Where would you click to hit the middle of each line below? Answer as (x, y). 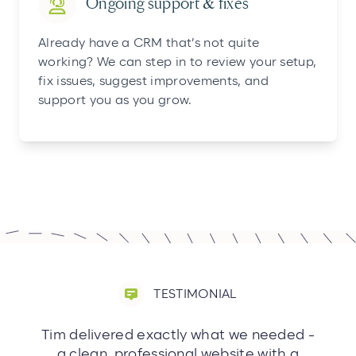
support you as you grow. (115, 101)
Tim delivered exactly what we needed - (178, 336)
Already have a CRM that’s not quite (149, 43)
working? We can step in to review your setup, (178, 62)
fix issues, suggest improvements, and (153, 81)
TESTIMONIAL (195, 294)
